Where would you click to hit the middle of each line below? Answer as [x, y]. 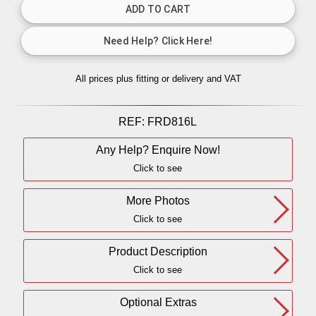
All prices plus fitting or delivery [141, 79]
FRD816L [172, 121]
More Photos [158, 200]
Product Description [158, 251]
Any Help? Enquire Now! [158, 149]
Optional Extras [158, 302]
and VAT [224, 79]
